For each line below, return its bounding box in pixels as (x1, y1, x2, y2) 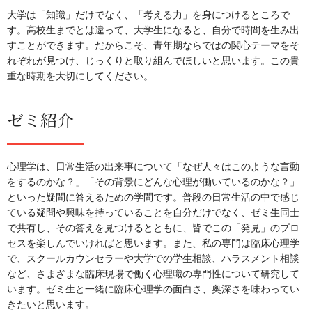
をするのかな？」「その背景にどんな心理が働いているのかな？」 (7, 176, 299, 187)
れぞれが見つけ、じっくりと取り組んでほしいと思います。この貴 (7, 55, 299, 66)
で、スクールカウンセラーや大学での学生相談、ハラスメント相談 (7, 253, 299, 264)
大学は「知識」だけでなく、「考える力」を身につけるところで (7, 9, 290, 20)
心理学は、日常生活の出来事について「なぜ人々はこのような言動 (7, 161, 299, 172)
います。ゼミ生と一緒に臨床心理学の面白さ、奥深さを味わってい (7, 283, 299, 295)
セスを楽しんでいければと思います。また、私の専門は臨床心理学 (7, 237, 299, 249)
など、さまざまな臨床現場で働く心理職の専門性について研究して (7, 268, 299, 279)
